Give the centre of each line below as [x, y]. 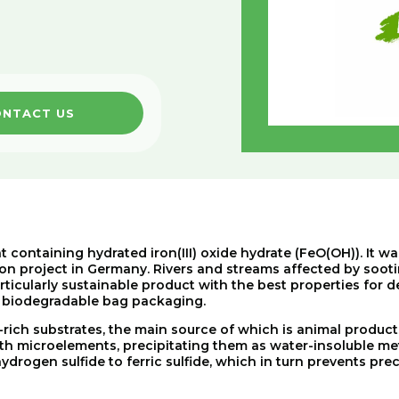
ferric [144, 362]
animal [319, 330]
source [194, 330]
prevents [337, 362]
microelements [67, 346]
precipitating [166, 346]
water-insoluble [322, 346]
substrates [68, 330]
